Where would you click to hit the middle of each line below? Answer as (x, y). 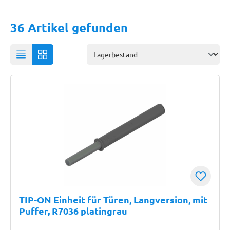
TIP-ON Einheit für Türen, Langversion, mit (113, 199)
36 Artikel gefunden (69, 27)
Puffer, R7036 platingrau (73, 211)
